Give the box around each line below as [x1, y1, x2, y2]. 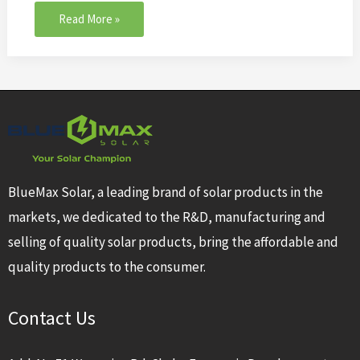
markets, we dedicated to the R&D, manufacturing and [8, 207, 325, 226]
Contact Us [8, 305, 96, 331]
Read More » [59, 10, 121, 27]
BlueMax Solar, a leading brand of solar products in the [8, 182, 323, 201]
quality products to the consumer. [8, 257, 206, 276]
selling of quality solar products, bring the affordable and [8, 232, 338, 251]
